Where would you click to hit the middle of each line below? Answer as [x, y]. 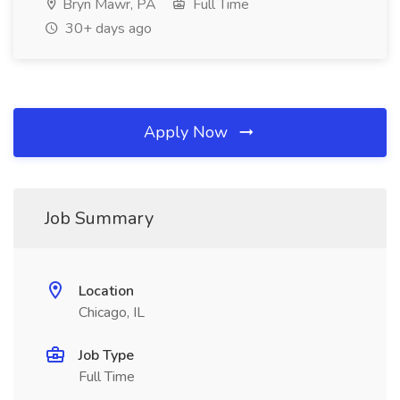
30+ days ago [107, 29]
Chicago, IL [112, 312]
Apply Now [188, 132]
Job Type [106, 355]
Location [106, 291]
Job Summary [99, 218]
